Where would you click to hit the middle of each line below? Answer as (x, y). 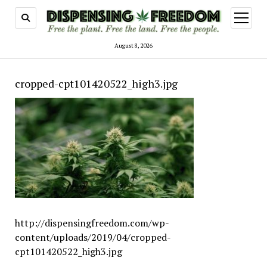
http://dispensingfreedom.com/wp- (92, 223)
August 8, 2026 (133, 46)
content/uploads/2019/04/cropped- (93, 237)
